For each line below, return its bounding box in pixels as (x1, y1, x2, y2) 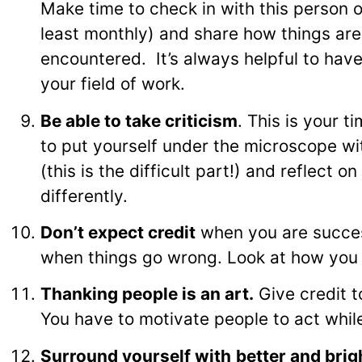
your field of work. (40, 74, 185, 95)
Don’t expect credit (40, 222, 196, 243)
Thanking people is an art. (40, 284, 254, 305)
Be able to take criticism (40, 110, 238, 131)
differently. (40, 185, 128, 206)
